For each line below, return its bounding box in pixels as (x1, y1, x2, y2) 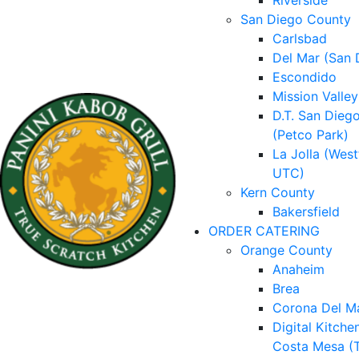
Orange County (240, 242, 333, 258)
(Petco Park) (272, 127, 349, 143)
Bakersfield (272, 204, 340, 220)
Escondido (272, 69, 337, 85)
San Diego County (240, 11, 351, 27)
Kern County (240, 184, 315, 200)
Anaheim (272, 261, 325, 277)
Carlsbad (272, 30, 327, 46)
